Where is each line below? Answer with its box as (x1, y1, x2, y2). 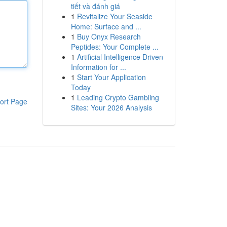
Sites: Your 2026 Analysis (70, 102, 152, 112)
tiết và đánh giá (70, 1, 120, 11)
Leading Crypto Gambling (77, 92, 159, 102)
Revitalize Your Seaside (77, 11, 153, 21)
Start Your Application (77, 72, 146, 82)
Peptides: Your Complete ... (70, 42, 159, 52)
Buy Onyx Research (77, 31, 141, 42)
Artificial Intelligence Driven (77, 52, 163, 62)
